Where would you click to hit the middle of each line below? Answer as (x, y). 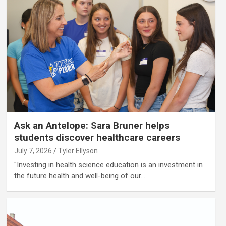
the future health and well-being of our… (79, 175)
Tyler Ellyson (78, 151)
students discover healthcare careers (97, 137)
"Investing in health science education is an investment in (108, 165)
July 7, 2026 (33, 151)
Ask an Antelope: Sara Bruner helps (92, 125)
